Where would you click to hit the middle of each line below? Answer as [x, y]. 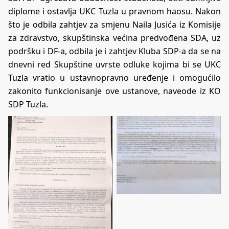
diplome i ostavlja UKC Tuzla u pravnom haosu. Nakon [114, 11]
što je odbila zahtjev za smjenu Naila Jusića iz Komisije [114, 24]
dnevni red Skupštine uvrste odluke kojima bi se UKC [114, 64]
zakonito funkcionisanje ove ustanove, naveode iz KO [114, 91]
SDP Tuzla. [28, 104]
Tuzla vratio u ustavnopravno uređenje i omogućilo [114, 77]
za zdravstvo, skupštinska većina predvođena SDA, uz [114, 38]
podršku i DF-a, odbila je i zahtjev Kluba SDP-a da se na [114, 51]
